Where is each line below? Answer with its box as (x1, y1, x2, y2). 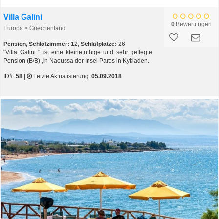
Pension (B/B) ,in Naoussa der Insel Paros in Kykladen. (3, 57, 149, 65)
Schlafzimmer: (29, 41, 69, 48)
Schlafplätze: (81, 41, 117, 48)
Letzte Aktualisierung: (32, 73, 91, 80)
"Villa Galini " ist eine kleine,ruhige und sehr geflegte (3, 49, 152, 56)
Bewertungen (174, 21, 212, 28)
